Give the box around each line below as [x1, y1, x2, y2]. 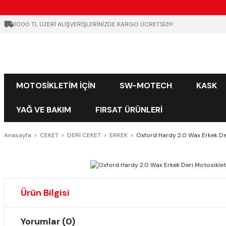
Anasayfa [4, 131, 31, 139]
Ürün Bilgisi [21, 187, 70, 199]
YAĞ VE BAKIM [16, 104, 71, 115]
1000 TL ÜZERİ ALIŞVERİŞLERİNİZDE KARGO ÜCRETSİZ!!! [14, 20, 173, 28]
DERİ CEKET [67, 131, 101, 139]
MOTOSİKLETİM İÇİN [16, 80, 95, 91]
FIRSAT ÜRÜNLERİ [95, 104, 162, 115]
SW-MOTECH [120, 80, 172, 91]
